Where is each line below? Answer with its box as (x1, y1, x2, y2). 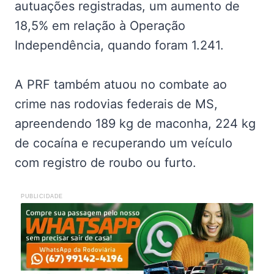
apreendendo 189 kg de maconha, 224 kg (15, 116, 256, 131)
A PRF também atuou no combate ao (15, 76, 227, 92)
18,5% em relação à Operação (15, 18, 185, 33)
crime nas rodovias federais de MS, (15, 96, 218, 111)
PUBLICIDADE (21, 193, 63, 199)
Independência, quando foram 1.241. (15, 37, 224, 53)
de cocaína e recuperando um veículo (15, 135, 232, 150)
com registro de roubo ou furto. (15, 155, 196, 170)
